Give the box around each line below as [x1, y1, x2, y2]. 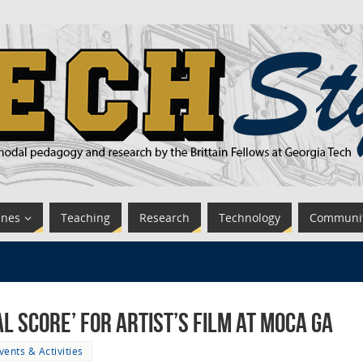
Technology [219, 210, 280, 225]
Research [139, 210, 190, 225]
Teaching [61, 210, 110, 225]
